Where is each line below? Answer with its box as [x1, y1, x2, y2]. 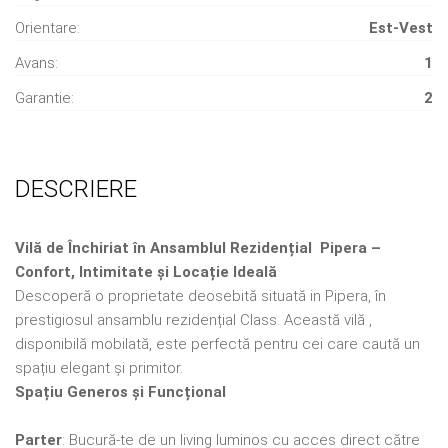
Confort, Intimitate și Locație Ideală [15, 262, 277, 281]
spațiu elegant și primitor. [15, 358, 183, 377]
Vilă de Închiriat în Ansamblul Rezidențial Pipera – [15, 238, 381, 257]
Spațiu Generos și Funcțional [15, 382, 226, 401]
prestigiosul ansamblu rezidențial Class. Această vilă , [15, 310, 372, 329]
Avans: [15, 53, 58, 72]
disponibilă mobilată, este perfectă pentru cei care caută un [15, 334, 420, 353]
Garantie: [15, 88, 74, 107]
